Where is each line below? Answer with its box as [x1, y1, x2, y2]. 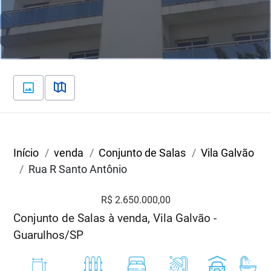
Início [13, 146, 39, 159]
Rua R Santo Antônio [28, 162, 128, 175]
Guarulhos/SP [13, 227, 84, 242]
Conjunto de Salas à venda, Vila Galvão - [13, 211, 217, 225]
